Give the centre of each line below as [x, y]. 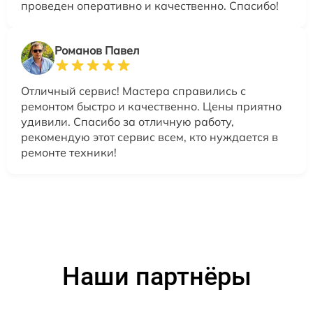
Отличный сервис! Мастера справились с [133, 90]
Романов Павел [97, 50]
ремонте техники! [69, 152]
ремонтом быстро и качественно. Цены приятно [151, 106]
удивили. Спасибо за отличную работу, [128, 121]
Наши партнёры [156, 276]
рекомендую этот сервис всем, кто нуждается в [150, 137]
